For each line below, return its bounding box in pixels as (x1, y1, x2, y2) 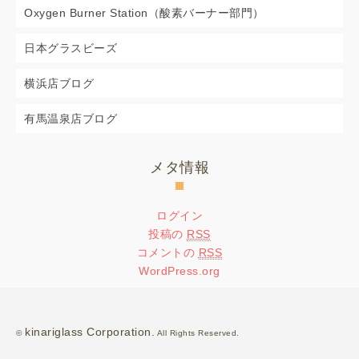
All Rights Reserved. (155, 328, 240, 337)
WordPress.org (139, 264, 220, 277)
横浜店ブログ (24, 76, 94, 90)
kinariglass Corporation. (25, 325, 155, 338)
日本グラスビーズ (24, 41, 117, 54)
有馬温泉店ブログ (24, 111, 117, 125)
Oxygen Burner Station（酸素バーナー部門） (24, 6, 264, 19)
